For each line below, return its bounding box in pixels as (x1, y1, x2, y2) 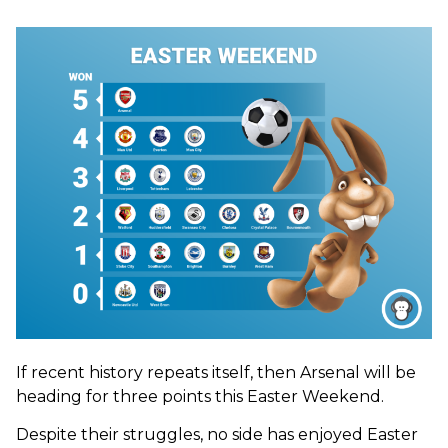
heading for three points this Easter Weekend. (16, 386, 384, 406)
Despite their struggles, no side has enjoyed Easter (16, 424, 418, 444)
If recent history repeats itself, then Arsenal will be (16, 362, 416, 382)
